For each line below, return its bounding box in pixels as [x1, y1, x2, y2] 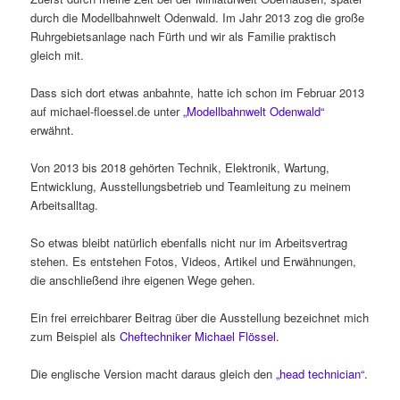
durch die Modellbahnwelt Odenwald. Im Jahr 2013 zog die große [30, 8, 365, 26]
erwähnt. [30, 121, 75, 138]
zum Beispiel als [30, 328, 121, 346]
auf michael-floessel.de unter [30, 102, 184, 120]
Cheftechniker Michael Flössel [120, 328, 277, 346]
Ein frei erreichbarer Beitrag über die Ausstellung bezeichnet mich [30, 309, 370, 327]
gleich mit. [30, 46, 85, 63]
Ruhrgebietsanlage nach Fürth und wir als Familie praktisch [30, 27, 337, 45]
